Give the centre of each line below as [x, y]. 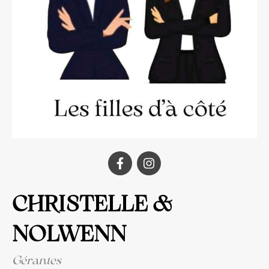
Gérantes [37, 260]
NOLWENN [69, 234]
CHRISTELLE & [92, 204]
